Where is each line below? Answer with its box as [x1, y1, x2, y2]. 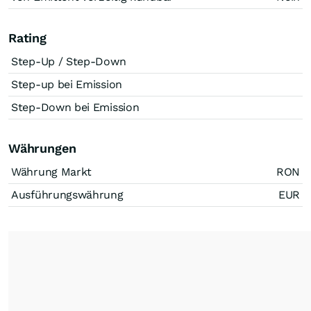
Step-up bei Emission [11, 78, 122, 91]
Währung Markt [11, 165, 92, 178]
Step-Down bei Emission [11, 101, 140, 114]
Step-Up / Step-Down [11, 55, 126, 68]
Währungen [8, 141, 76, 155]
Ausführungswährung [11, 188, 124, 201]
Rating [8, 31, 47, 45]
